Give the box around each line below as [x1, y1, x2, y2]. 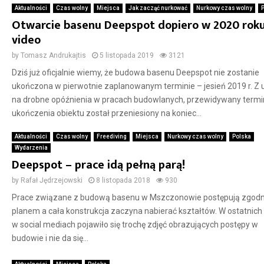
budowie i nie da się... [11, 233, 88, 243]
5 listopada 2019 [99, 51, 154, 60]
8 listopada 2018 [95, 176, 150, 185]
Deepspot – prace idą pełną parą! [11, 155, 185, 176]
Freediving [96, 133, 127, 140]
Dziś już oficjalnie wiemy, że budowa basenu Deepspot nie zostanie [11, 68, 259, 78]
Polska [232, 133, 251, 140]
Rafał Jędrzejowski [20, 176, 82, 185]
